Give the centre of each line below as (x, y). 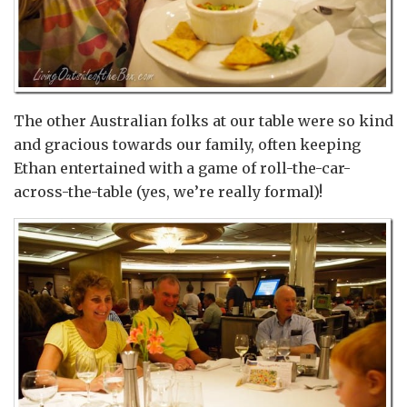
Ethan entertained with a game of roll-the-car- (182, 169)
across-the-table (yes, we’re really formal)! (168, 192)
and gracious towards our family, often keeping (187, 145)
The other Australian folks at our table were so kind (203, 121)
